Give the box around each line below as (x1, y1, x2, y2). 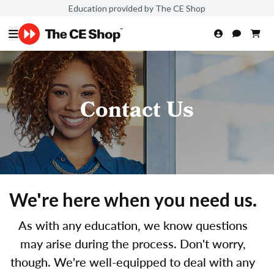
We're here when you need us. (9, 188, 257, 210)
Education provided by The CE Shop (68, 2, 206, 13)
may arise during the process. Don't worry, (20, 235, 246, 252)
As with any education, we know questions (18, 217, 248, 234)
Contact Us (80, 94, 194, 131)
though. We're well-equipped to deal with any (10, 253, 255, 270)
